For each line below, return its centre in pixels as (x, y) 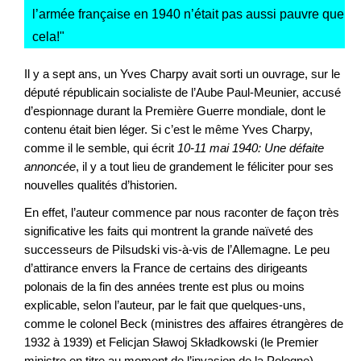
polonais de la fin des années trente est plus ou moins (164, 287)
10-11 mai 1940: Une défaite (251, 147)
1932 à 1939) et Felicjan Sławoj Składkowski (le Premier (171, 342)
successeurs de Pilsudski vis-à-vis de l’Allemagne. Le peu (177, 250)
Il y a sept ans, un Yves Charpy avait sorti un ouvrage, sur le (182, 73)
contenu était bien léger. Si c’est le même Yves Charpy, (168, 129)
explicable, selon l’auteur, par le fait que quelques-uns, (165, 305)
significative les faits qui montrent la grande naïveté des (169, 231)
